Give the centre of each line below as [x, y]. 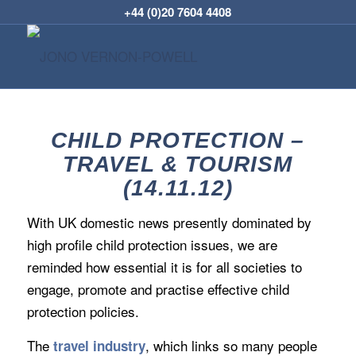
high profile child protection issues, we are [152, 245]
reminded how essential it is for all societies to [164, 267]
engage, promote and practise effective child [158, 289]
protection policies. [83, 311]
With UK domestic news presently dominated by [169, 222]
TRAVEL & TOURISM [178, 164]
